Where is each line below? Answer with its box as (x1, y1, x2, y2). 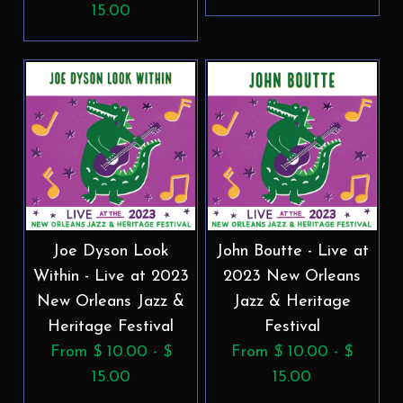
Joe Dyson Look (52, 242, 170, 260)
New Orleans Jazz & (37, 292, 185, 310)
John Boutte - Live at (215, 242, 369, 260)
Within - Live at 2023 (32, 267, 189, 285)
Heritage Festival (48, 318, 175, 336)
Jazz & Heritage (233, 292, 352, 310)
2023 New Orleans (223, 267, 362, 285)
